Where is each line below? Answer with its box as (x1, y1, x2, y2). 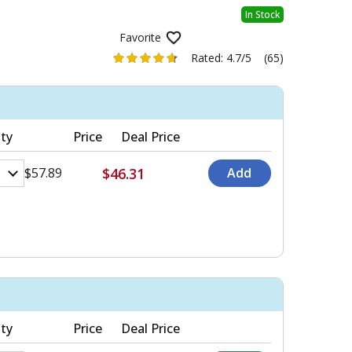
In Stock (245, 8, 280, 22)
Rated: (191, 50, 227, 66)
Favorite (119, 30, 162, 46)
